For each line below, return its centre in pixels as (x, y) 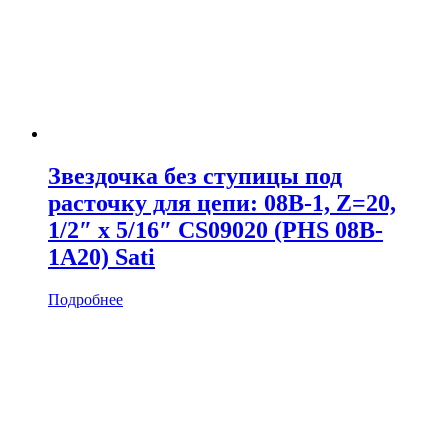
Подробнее (85, 299)
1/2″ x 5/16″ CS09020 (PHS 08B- (215, 230)
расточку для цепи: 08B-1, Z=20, (222, 203)
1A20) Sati (101, 257)
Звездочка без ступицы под (195, 176)
